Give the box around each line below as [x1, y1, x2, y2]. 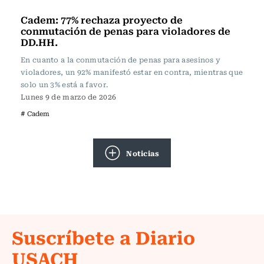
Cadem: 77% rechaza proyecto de [21, 12, 183, 27]
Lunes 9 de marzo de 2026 [21, 91, 117, 102]
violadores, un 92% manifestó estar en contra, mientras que [21, 67, 243, 77]
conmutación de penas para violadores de [21, 23, 230, 38]
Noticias [126, 147, 159, 159]
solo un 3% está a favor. [21, 79, 108, 90]
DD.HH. [21, 34, 58, 49]
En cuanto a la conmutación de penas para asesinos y [21, 54, 221, 65]
